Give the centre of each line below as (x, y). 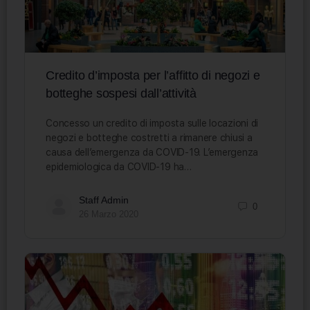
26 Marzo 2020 (109, 214)
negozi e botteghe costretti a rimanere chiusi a (149, 137)
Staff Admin (104, 200)
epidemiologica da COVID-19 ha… (119, 166)
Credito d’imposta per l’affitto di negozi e (153, 75)
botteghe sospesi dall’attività (121, 93)
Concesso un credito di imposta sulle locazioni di (152, 123)
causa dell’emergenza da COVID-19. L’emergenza (152, 152)
